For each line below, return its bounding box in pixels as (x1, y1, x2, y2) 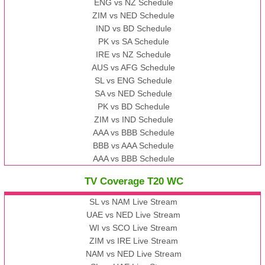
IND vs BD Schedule (95, 24, 172, 34)
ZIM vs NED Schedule (92, 11, 175, 21)
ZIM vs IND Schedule (93, 115, 173, 125)
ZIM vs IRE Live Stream (89, 236, 178, 246)
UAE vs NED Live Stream (86, 210, 181, 220)
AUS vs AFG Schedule (92, 63, 176, 73)
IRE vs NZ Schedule (96, 50, 172, 60)
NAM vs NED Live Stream (85, 249, 182, 259)
